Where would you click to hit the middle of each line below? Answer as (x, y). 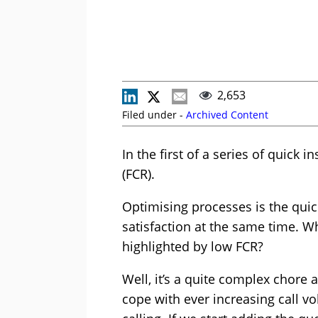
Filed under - (154, 115)
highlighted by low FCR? (193, 246)
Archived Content (227, 115)
